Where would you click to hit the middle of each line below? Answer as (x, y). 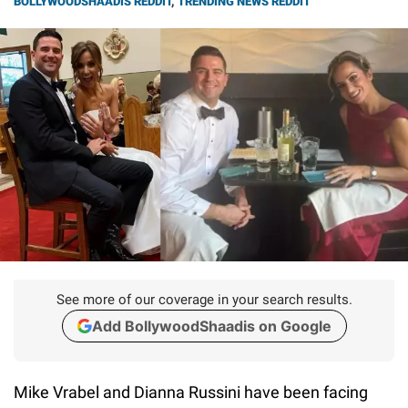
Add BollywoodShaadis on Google (211, 326)
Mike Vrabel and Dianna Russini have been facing (191, 392)
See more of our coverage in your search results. (204, 299)
